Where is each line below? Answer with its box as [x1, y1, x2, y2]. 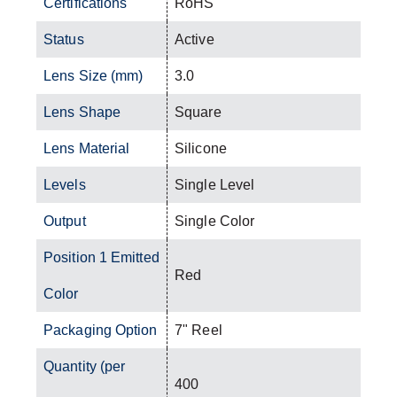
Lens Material [43, 140, 130, 156]
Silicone [175, 140, 227, 156]
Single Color [175, 213, 255, 229]
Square [175, 104, 222, 120]
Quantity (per [43, 358, 126, 374]
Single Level [175, 176, 255, 192]
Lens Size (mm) [43, 67, 144, 83]
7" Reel [175, 322, 222, 338]
